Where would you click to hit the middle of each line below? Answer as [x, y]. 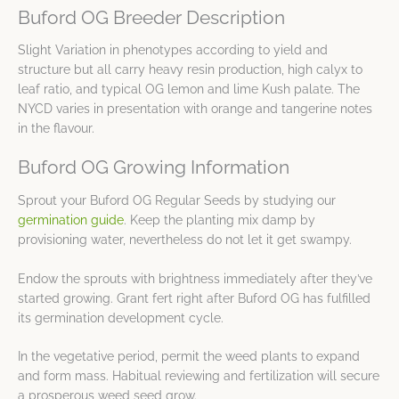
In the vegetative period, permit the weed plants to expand [189, 357]
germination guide [71, 220]
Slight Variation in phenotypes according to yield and [173, 50]
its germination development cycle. [121, 318]
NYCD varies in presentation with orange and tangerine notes [195, 109]
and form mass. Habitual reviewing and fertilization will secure [199, 376]
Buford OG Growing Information [154, 168]
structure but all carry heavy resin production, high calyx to [190, 70]
